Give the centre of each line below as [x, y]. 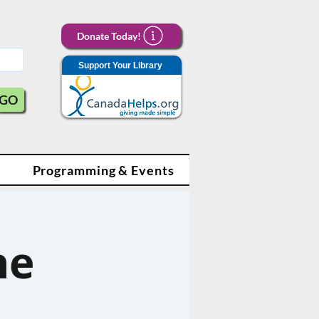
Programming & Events [103, 170]
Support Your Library [120, 65]
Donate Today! [109, 36]
